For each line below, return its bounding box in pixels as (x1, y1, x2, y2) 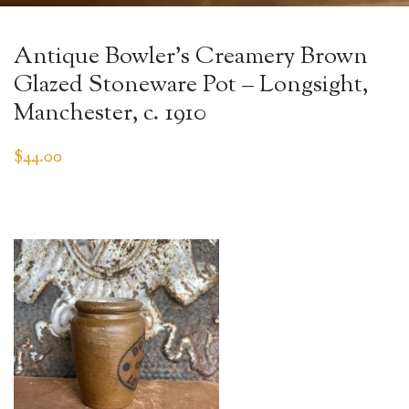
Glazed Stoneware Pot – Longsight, (14, 68, 368, 102)
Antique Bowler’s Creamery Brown (14, 39, 368, 74)
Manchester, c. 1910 (14, 96, 206, 131)
